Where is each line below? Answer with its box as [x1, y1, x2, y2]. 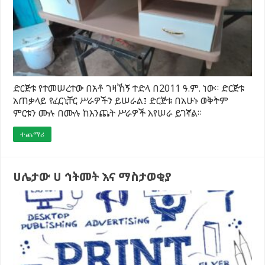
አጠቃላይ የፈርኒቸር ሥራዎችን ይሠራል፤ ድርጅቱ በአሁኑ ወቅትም [13, 93, 229, 107]
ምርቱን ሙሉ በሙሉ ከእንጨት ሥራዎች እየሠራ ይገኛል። [13, 106, 202, 119]
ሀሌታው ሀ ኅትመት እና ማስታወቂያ [13, 168, 172, 185]
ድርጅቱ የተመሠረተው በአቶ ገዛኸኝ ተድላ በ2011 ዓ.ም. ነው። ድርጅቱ [13, 81, 245, 95]
